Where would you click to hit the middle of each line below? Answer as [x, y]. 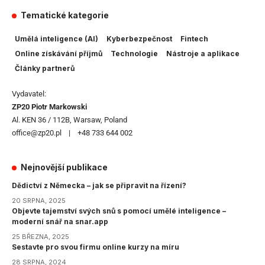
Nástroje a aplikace [203, 54]
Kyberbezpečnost [139, 39]
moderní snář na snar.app [60, 222]
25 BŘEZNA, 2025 [41, 237]
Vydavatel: [29, 94]
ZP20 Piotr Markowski [49, 107]
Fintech [194, 39]
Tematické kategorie [65, 15]
